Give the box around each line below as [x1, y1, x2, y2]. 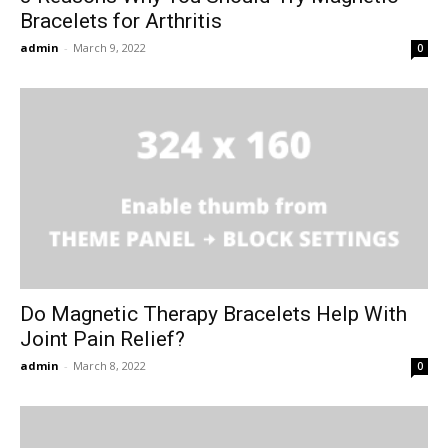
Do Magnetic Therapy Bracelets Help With [20, 302, 407, 327]
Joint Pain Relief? [20, 327, 185, 352]
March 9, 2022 [73, 39, 146, 55]
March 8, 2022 [73, 358, 146, 374]
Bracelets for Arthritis [20, 8, 222, 33]
